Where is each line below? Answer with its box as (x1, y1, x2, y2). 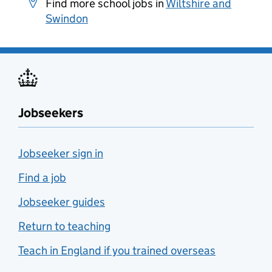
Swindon (46, 12, 88, 25)
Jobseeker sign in (18, 146, 103, 160)
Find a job (18, 171, 66, 185)
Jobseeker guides (18, 195, 105, 209)
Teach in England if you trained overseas (18, 243, 216, 257)
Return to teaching (18, 219, 110, 233)
